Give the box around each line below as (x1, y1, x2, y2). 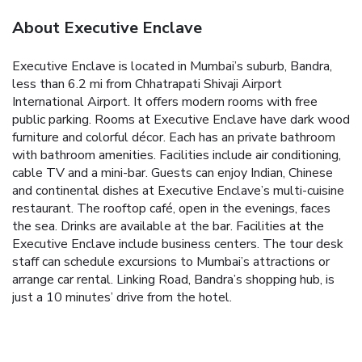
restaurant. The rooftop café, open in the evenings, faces (12, 199, 330, 217)
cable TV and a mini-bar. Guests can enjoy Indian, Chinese (12, 163, 333, 182)
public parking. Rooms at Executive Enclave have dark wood (12, 110, 350, 128)
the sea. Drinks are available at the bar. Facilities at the (12, 217, 324, 235)
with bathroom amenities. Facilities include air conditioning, (12, 145, 341, 164)
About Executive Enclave (12, 16, 202, 39)
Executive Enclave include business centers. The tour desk (12, 234, 343, 253)
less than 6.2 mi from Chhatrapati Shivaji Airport (12, 74, 282, 93)
